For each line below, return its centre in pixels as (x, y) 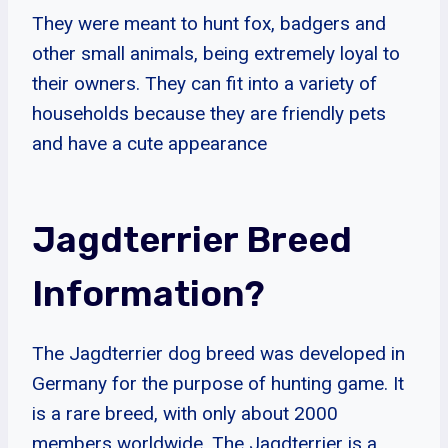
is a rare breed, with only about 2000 (185, 413)
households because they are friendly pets (209, 113)
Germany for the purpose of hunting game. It (218, 383)
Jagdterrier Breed (192, 239)
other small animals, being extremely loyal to (216, 53)
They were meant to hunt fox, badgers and (209, 23)
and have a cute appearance (149, 143)
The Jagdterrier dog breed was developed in (218, 353)
